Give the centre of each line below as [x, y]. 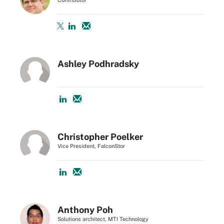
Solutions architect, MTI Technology [103, 219]
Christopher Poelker [100, 136]
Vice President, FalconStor [91, 146]
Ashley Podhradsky [98, 63]
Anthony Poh [85, 209]
